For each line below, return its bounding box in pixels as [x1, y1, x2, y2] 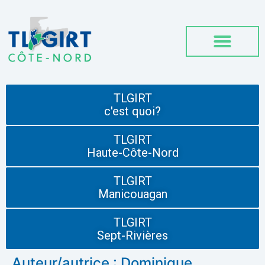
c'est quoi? [104, 104, 161, 119]
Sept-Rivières [97, 228, 168, 243]
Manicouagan [98, 187, 167, 202]
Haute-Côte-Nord [86, 146, 179, 160]
